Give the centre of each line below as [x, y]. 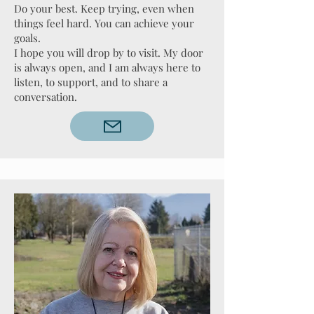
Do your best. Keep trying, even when [104, 8]
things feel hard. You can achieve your [104, 23]
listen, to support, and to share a [91, 82]
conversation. [46, 97]
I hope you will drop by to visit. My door [109, 53]
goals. [27, 38]
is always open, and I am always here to [107, 67]
